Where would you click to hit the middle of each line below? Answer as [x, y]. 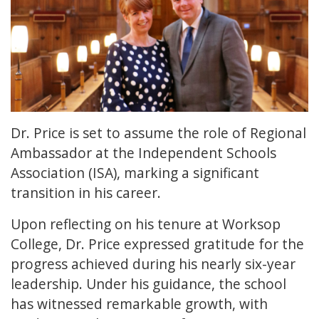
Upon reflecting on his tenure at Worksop [146, 224]
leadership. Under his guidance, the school [148, 284]
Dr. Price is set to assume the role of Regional [158, 133]
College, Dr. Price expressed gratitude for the [157, 244]
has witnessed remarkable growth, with [139, 304]
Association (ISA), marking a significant [135, 173]
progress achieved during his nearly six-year [153, 264]
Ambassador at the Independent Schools [143, 153]
